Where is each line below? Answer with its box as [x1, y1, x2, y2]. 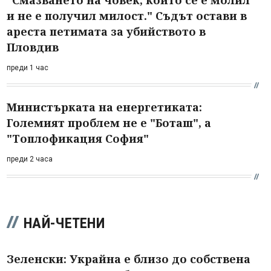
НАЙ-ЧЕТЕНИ [24, 214, 105, 232]
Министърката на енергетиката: [7, 99, 202, 114]
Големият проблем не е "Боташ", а [7, 115, 211, 130]
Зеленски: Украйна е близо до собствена [7, 251, 250, 266]
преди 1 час [7, 63, 48, 72]
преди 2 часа [7, 154, 53, 163]
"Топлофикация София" [7, 131, 149, 146]
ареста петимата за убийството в [7, 24, 206, 39]
